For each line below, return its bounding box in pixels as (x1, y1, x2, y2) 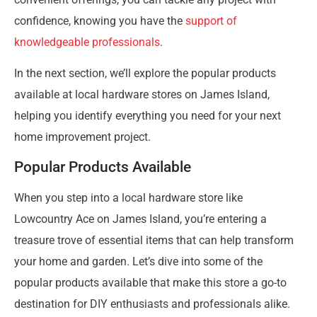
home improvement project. (14, 130, 151, 144)
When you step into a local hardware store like (14, 190, 243, 204)
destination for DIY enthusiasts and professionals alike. (14, 296, 290, 311)
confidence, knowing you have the (14, 13, 185, 28)
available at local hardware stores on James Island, (14, 88, 270, 102)
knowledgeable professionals (14, 35, 160, 49)
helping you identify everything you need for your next (14, 109, 281, 123)
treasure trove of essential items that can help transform (14, 233, 294, 247)
